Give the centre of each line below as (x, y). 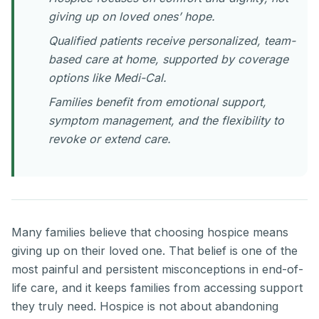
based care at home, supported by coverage (168, 59)
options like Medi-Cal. (108, 78)
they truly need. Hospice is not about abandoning (145, 307)
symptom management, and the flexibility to (166, 121)
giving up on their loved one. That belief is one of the (155, 251)
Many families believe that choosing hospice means (150, 232)
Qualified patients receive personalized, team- (172, 41)
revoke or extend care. (110, 139)
